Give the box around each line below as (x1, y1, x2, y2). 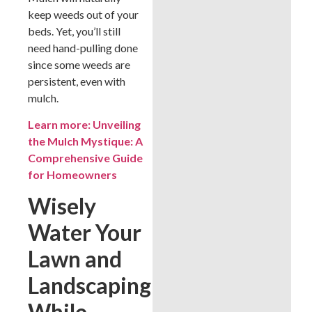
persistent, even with (28, 74, 125, 88)
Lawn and (28, 245, 122, 273)
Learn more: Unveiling (28, 118, 141, 132)
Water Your (28, 219, 141, 247)
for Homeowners (28, 168, 117, 182)
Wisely (28, 192, 96, 220)
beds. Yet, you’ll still (28, 24, 120, 38)
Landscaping (28, 272, 151, 299)
